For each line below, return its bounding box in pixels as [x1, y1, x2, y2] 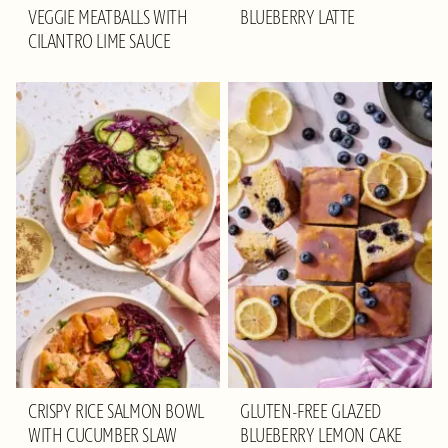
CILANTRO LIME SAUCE [28, 29, 171, 54]
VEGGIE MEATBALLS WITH [28, 5, 188, 30]
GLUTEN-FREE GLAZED [240, 399, 381, 424]
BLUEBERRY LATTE [240, 5, 355, 30]
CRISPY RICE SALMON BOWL [28, 399, 204, 424]
